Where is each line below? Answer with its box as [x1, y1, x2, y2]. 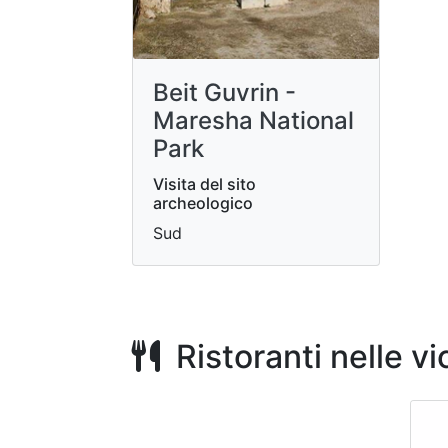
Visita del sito [153, 174, 256, 194]
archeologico [153, 193, 253, 213]
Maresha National [153, 106, 354, 135]
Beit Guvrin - [153, 78, 296, 107]
